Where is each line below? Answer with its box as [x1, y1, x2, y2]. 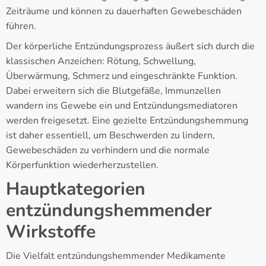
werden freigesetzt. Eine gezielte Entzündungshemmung [6, 114, 248, 128]
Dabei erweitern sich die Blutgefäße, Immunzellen [6, 84, 221, 98]
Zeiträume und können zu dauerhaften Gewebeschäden [6, 5, 242, 18]
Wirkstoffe [6, 220, 96, 245]
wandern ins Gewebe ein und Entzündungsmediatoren [6, 99, 237, 113]
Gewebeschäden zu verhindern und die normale [6, 144, 210, 157]
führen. [6, 20, 36, 33]
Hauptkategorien [6, 177, 145, 202]
